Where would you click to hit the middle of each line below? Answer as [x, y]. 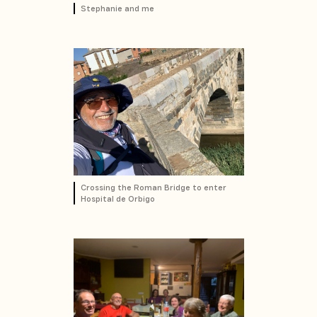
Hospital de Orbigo [117, 198]
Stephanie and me [117, 8]
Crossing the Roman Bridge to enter [153, 187]
